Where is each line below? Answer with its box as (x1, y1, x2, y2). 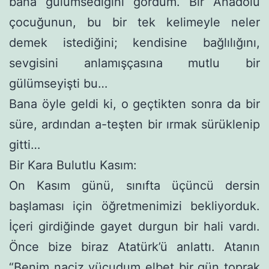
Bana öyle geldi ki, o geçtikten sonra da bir (9, 96, 260, 111)
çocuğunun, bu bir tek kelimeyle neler (9, 14, 260, 29)
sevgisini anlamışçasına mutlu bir (9, 55, 260, 70)
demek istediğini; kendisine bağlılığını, (9, 35, 260, 50)
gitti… (9, 137, 40, 152)
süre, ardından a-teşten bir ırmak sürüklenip (9, 116, 260, 131)
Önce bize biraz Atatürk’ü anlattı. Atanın (9, 239, 260, 254)
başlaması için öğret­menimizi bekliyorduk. (9, 198, 260, 213)
